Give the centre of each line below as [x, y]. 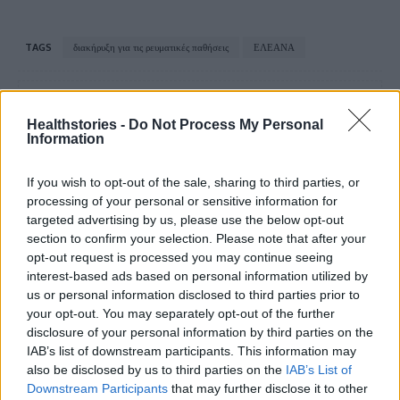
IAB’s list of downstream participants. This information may [192, 350]
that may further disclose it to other [268, 388]
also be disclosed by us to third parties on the [156, 369]
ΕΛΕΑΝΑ [274, 48]
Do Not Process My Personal [226, 124]
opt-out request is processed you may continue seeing [180, 257]
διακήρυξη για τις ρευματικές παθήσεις [151, 48]
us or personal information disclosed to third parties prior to [193, 294]
